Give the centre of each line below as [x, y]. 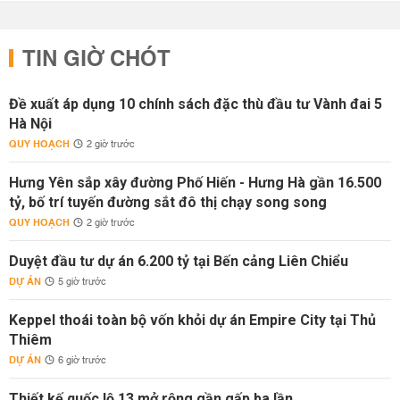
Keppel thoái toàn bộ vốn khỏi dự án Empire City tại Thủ [192, 320]
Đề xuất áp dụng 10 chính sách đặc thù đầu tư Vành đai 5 [196, 104]
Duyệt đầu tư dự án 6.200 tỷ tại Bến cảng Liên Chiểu [179, 261]
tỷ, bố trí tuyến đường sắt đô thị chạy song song [168, 202]
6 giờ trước [82, 361]
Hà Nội [30, 124]
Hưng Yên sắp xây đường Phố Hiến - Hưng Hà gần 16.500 [195, 183]
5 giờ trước [82, 282]
